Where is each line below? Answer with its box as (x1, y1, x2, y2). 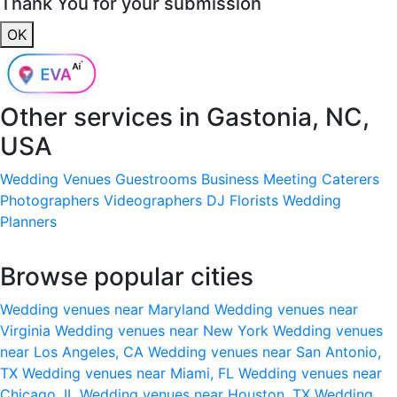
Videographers (104, 191, 202, 209)
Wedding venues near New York (55, 321, 273, 339)
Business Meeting (201, 169, 317, 188)
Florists (230, 191, 278, 209)
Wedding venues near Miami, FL (22, 363, 238, 382)
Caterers (322, 169, 379, 188)
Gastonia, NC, (206, 101, 370, 132)
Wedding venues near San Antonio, (148, 342, 381, 361)
